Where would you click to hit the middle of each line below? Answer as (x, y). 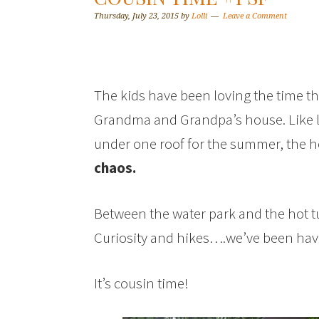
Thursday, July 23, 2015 (136, 16)
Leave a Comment (255, 16)
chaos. (115, 168)
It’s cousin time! (141, 283)
